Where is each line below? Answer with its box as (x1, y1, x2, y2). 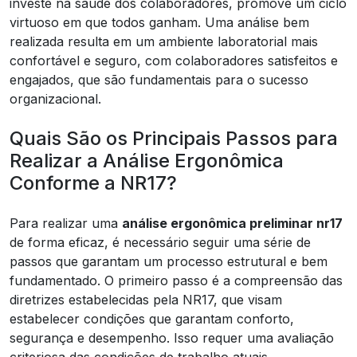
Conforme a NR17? (10, 171, 177, 194)
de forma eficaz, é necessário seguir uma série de (10, 233, 311, 250)
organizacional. (10, 90, 101, 107)
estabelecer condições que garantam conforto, (10, 310, 294, 327)
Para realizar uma (10, 214, 122, 231)
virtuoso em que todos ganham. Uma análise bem (10, 14, 309, 30)
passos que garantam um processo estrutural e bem (10, 253, 328, 269)
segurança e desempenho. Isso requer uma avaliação (10, 329, 334, 346)
